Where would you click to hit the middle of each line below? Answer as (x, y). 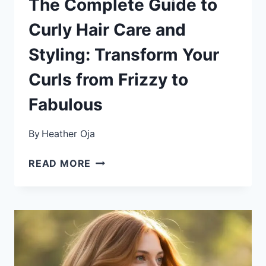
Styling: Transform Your (124, 54)
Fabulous (66, 104)
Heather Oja (69, 133)
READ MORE (60, 163)
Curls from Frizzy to (108, 79)
